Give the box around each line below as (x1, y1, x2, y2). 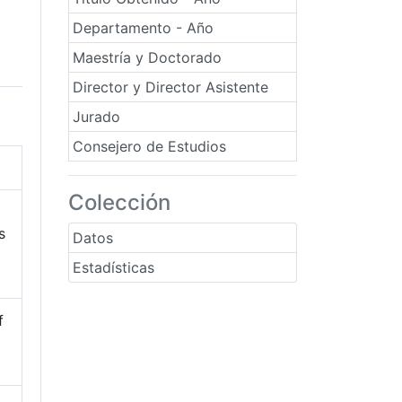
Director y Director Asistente (73, 78, 268, 96)
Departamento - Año (73, 19, 214, 37)
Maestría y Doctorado (73, 48, 222, 66)
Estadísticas (73, 258, 154, 276)
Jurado (73, 108, 120, 126)
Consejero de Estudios (73, 137, 226, 155)
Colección (68, 189, 170, 215)
